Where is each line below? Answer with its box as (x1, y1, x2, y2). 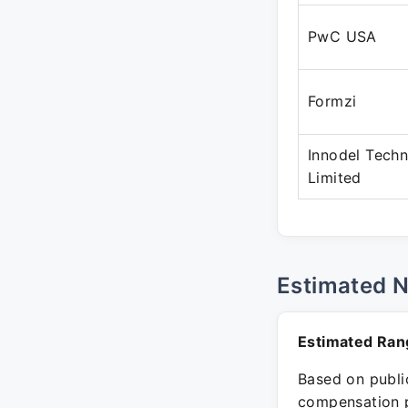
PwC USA (308, 27, 377, 46)
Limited (308, 168, 362, 187)
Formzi (308, 92, 357, 110)
